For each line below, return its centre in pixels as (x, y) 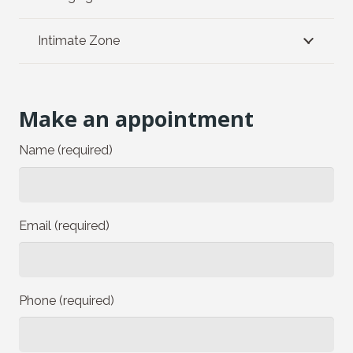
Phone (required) (67, 300)
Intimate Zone (79, 41)
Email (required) (64, 225)
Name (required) (66, 150)
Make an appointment (136, 119)
